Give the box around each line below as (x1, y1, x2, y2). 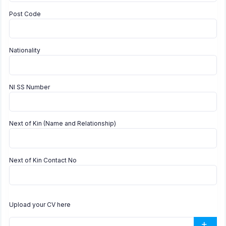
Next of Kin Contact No (9, 156, 77, 164)
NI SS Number (9, 83, 50, 91)
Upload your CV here (9, 200, 71, 208)
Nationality (9, 46, 40, 54)
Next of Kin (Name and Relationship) (9, 120, 116, 128)
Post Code (9, 10, 41, 18)
